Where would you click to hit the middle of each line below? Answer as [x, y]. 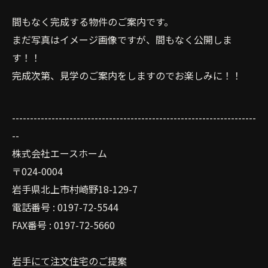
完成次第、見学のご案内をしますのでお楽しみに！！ [127, 75]
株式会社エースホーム [60, 153]
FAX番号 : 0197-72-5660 [63, 225]
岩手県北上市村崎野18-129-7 [75, 189]
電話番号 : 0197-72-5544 [65, 207]
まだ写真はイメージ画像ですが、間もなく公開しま [122, 39]
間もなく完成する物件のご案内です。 [93, 21]
